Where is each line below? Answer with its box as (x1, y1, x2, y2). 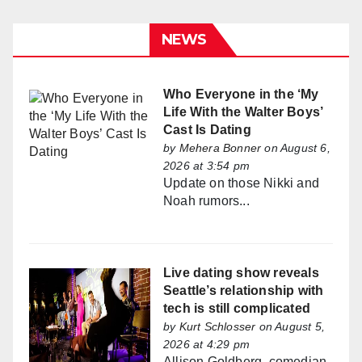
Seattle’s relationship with (163, 284, 324, 298)
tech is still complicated (163, 301, 310, 316)
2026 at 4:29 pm (163, 338, 250, 351)
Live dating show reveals (163, 266, 319, 280)
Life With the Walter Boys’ (163, 105, 323, 120)
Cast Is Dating (163, 123, 251, 137)
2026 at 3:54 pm (163, 159, 250, 173)
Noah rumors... (163, 194, 250, 208)
